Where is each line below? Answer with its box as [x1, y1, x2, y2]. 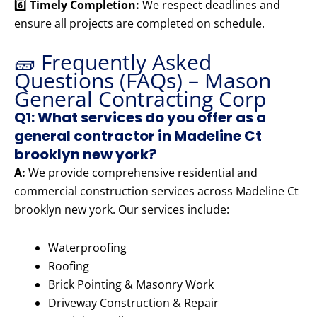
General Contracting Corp [14, 84, 266, 114]
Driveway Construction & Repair [48, 295, 219, 311]
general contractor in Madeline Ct [14, 126, 262, 146]
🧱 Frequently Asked [14, 47, 212, 77]
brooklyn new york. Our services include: [14, 202, 229, 218]
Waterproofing [48, 240, 127, 256]
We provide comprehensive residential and [25, 165, 258, 181]
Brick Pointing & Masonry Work [48, 277, 214, 293]
